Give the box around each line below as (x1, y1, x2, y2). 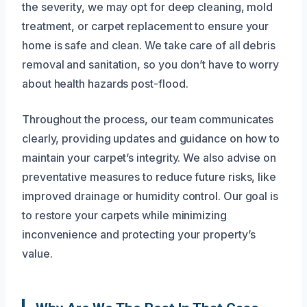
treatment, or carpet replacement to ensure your (22, 19, 269, 33)
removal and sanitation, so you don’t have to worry (22, 57, 280, 71)
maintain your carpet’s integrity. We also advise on (22, 150, 276, 164)
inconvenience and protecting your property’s (22, 227, 256, 241)
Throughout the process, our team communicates (22, 112, 274, 126)
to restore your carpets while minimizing (22, 208, 227, 222)
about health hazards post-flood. (22, 76, 188, 90)
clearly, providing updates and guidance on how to (22, 131, 280, 145)
